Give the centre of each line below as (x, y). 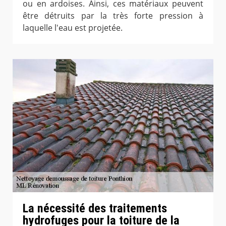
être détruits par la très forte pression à (113, 16)
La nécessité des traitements (95, 209)
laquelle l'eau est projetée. (73, 28)
